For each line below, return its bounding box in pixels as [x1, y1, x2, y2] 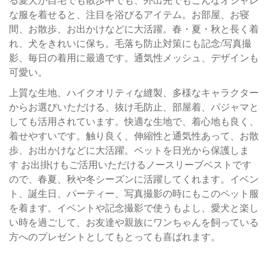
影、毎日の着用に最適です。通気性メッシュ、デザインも [9, 52, 259, 63]
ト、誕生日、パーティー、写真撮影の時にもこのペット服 [9, 188, 259, 199]
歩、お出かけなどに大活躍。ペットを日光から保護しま [9, 145, 249, 156]
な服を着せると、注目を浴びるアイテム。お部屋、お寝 [9, 9, 249, 20]
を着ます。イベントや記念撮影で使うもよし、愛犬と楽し [9, 202, 259, 213]
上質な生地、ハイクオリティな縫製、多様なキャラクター [9, 87, 259, 98]
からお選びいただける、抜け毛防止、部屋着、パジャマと [9, 101, 259, 112]
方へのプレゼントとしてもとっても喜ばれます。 [9, 231, 220, 242]
